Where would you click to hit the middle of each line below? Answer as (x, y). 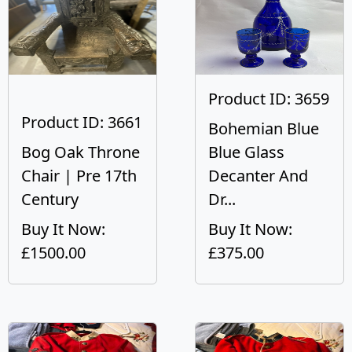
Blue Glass (246, 152)
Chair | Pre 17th (79, 176)
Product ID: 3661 (82, 122)
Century (50, 199)
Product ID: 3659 (269, 99)
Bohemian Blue (264, 128)
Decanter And (258, 176)
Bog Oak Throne (81, 152)
